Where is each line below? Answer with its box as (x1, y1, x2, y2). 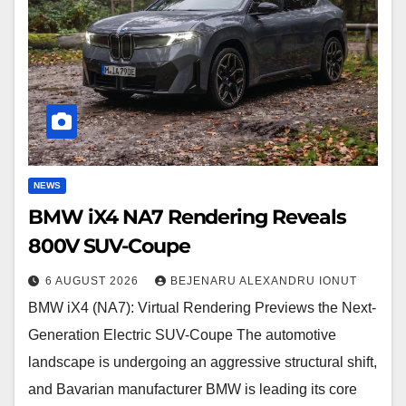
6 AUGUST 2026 (45, 274, 142, 287)
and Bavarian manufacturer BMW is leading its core (28, 381, 357, 397)
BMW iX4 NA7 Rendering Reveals (28, 204, 347, 229)
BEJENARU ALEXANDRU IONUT (170, 274, 357, 287)
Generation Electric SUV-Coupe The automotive (28, 326, 336, 343)
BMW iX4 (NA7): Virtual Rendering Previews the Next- (28, 299, 376, 315)
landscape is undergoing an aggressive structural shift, (28, 353, 377, 370)
